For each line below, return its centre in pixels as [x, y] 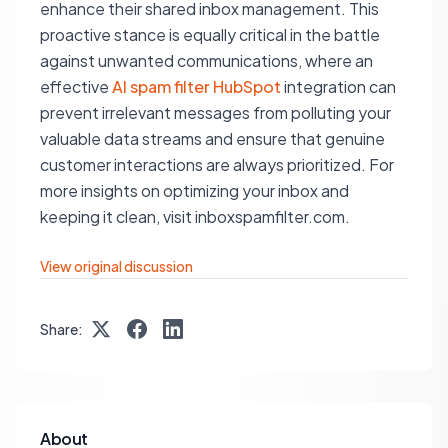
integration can [338, 86]
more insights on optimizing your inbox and [194, 190]
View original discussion [116, 266]
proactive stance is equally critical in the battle [210, 34]
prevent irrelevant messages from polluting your [215, 112]
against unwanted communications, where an [206, 60]
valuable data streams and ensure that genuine [212, 138]
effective [76, 86]
